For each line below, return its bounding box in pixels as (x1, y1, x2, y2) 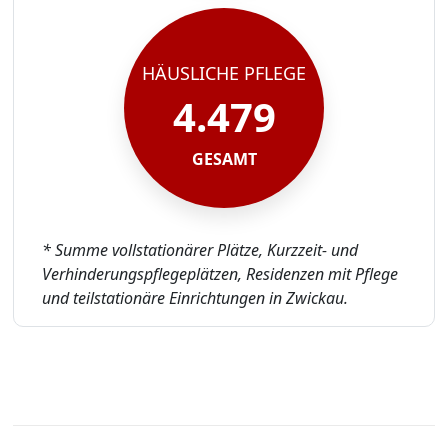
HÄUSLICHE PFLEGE (142, 60, 306, 85)
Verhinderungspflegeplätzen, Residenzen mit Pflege (41, 263, 398, 286)
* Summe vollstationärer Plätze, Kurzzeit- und (41, 239, 358, 262)
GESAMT (191, 147, 257, 170)
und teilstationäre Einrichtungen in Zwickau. (41, 287, 348, 310)
